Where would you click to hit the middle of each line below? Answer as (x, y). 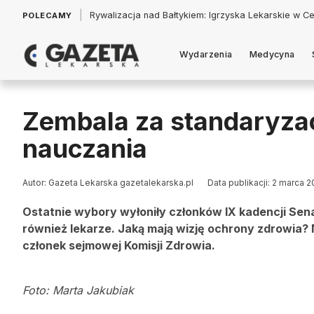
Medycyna (272, 54)
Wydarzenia (206, 54)
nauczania (85, 149)
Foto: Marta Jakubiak (78, 290)
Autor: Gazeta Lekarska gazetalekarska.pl (108, 183)
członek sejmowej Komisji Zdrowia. (119, 245)
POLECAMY (47, 15)
